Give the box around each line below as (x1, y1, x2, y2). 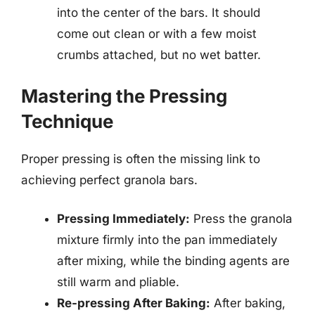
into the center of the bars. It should (57, 6, 260, 20)
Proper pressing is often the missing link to (21, 151, 260, 166)
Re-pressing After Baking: (57, 296, 210, 310)
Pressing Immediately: (57, 212, 190, 226)
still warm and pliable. (57, 275, 179, 289)
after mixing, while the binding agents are (57, 254, 290, 268)
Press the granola (190, 212, 292, 226)
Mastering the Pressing (21, 84, 227, 107)
